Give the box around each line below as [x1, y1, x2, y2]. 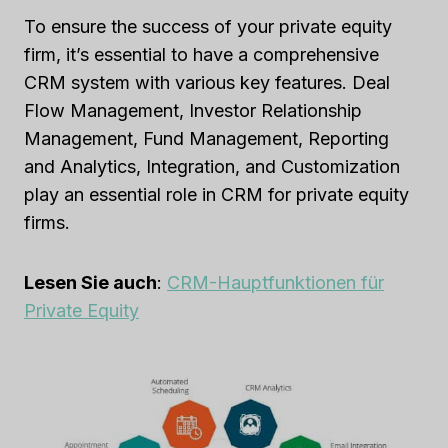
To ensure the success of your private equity [24, 15, 392, 37]
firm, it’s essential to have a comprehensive [24, 43, 379, 65]
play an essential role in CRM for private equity [24, 183, 409, 205]
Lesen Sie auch [24, 271, 157, 293]
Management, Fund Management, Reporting [24, 127, 389, 149]
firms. [24, 211, 70, 233]
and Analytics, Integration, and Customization [24, 155, 400, 177]
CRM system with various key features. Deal [24, 71, 390, 93]
